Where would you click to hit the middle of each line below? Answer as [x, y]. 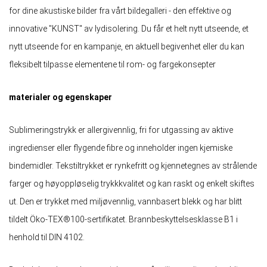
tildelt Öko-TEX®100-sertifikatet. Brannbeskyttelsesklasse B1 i [123, 219]
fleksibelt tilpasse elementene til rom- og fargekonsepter [112, 64]
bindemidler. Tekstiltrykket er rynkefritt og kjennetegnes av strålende [133, 165]
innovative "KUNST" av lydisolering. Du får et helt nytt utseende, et [129, 28]
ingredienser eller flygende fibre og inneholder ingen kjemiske [121, 148]
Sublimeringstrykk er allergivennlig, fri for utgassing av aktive [121, 130]
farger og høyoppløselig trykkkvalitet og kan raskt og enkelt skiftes [132, 183]
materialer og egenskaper [60, 97]
